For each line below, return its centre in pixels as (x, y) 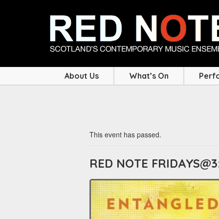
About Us (82, 76)
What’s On (149, 76)
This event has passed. (125, 135)
